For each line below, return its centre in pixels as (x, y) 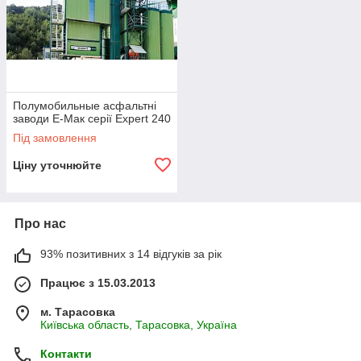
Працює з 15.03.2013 (98, 283)
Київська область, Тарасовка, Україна (139, 325)
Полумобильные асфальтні (85, 106)
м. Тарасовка (78, 312)
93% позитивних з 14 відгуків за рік (131, 254)
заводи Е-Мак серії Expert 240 (92, 118)
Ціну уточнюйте (57, 165)
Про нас (40, 224)
